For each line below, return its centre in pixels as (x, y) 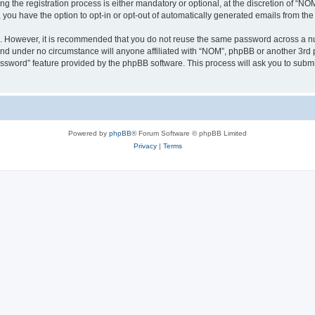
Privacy (145, 146)
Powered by (89, 133)
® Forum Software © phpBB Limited (189, 133)
